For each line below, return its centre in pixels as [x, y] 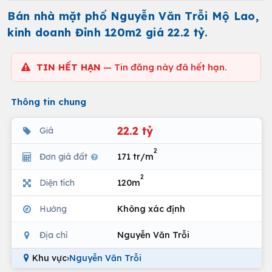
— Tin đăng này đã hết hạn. [164, 67]
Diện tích [57, 182]
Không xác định [151, 209]
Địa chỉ [53, 235]
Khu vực [49, 258]
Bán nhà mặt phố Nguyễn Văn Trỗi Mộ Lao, [133, 16]
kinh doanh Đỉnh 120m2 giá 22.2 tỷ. [108, 32]
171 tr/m [135, 156]
